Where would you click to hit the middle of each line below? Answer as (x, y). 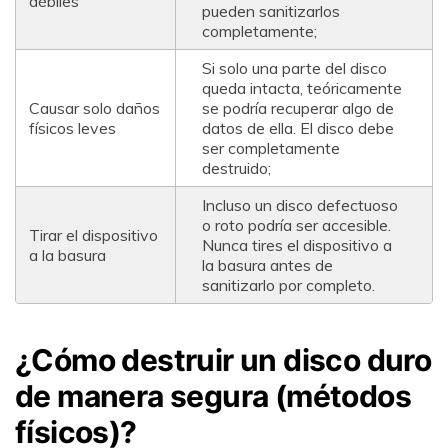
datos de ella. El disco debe (297, 127)
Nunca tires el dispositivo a (296, 244)
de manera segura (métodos (213, 396)
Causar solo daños (94, 107)
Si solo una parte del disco (294, 67)
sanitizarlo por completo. (288, 284)
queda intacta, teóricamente (301, 87)
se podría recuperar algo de (297, 107)
